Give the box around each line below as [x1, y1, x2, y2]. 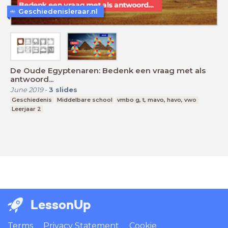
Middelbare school [56, 96, 112, 103]
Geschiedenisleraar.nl [18, 7, 98, 16]
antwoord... [10, 74, 53, 84]
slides [55, 85, 77, 94]
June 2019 [10, 85, 43, 94]
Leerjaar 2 [12, 105, 42, 112]
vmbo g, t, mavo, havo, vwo [117, 96, 197, 103]
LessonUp [31, 197, 91, 213]
